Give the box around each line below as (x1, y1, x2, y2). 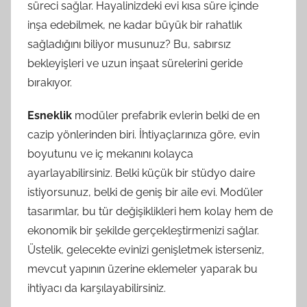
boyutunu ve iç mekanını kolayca (27, 147, 193, 160)
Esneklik (27, 108, 72, 122)
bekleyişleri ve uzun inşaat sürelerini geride (27, 56, 243, 70)
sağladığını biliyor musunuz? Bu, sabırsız (27, 37, 231, 51)
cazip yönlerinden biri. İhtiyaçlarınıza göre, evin (27, 127, 260, 141)
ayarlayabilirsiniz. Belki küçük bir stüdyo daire (27, 166, 255, 180)
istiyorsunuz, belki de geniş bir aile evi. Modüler (27, 185, 263, 199)
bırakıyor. (27, 75, 72, 89)
